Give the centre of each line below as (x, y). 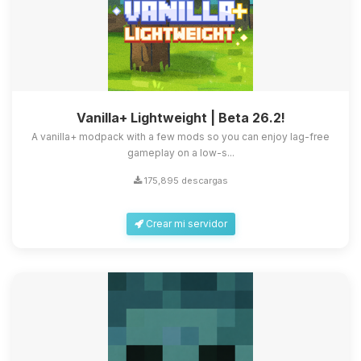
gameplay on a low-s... (180, 153)
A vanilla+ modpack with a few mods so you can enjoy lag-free (180, 137)
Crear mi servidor (185, 224)
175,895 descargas (185, 181)
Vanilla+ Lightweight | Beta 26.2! (180, 118)
